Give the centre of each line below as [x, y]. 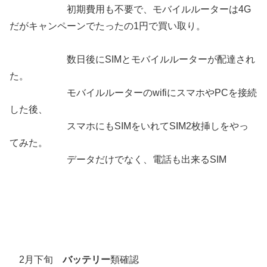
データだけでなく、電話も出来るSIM [118, 160]
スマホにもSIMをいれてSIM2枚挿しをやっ [129, 126]
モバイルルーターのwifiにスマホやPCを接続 [133, 93]
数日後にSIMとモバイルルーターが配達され [132, 60]
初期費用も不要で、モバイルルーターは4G [130, 10]
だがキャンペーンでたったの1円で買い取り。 [108, 26]
